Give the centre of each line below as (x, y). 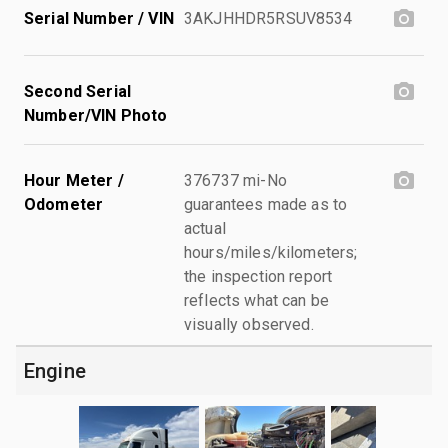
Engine (55, 370)
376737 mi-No (235, 180)
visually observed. (249, 324)
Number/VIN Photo (96, 115)
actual (205, 228)
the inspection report (258, 276)
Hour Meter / (74, 180)
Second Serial (77, 91)
